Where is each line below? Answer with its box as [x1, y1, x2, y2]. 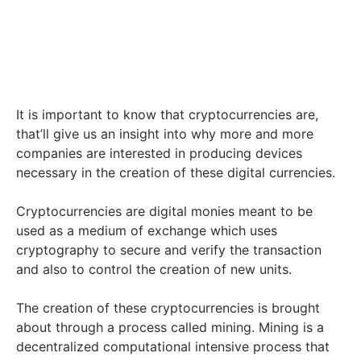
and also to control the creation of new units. [16, 261, 292, 277]
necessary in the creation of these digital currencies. [16, 164, 335, 180]
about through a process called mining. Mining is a [16, 319, 324, 335]
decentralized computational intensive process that [16, 338, 330, 355]
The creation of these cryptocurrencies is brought [16, 300, 320, 316]
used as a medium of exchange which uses [16, 222, 277, 239]
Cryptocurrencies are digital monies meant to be [16, 203, 313, 219]
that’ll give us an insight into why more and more [16, 126, 313, 142]
